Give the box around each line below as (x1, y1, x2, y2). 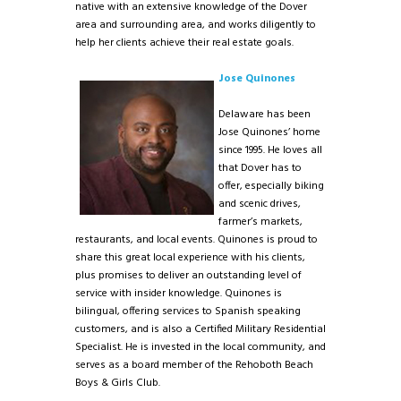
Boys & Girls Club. (75, 374, 160, 393)
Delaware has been (218, 106, 311, 124)
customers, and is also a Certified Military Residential (75, 320, 326, 339)
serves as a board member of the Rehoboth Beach (75, 356, 313, 375)
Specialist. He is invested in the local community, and (75, 338, 326, 357)
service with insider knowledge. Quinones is (75, 285, 282, 303)
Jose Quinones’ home (218, 124, 320, 142)
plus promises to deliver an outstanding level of (75, 267, 302, 286)
